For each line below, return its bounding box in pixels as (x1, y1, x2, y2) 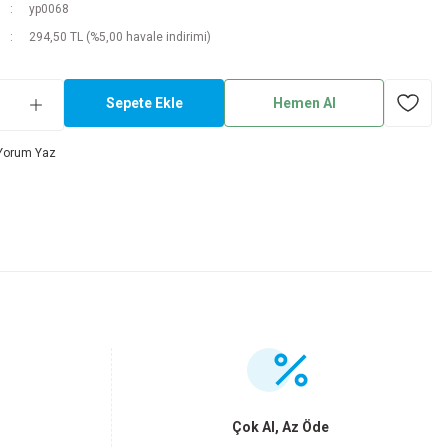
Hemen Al (272, 95, 336, 111)
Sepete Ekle (105, 95, 183, 111)
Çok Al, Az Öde (231, 419, 329, 435)
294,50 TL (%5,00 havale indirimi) (28, 30, 211, 44)
